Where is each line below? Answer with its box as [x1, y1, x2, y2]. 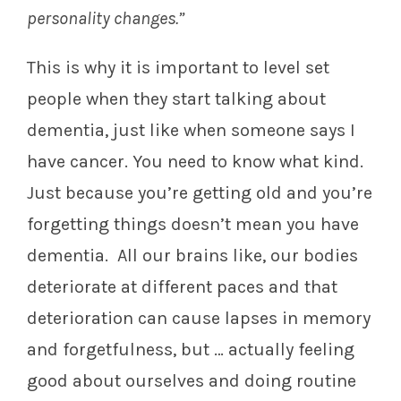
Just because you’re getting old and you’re [27, 183, 372, 204]
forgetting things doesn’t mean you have [27, 214, 359, 235]
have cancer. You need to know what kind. [27, 151, 363, 173]
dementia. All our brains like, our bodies [27, 245, 358, 267]
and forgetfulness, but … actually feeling [27, 339, 354, 361]
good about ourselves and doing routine [27, 371, 356, 392]
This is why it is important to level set [27, 57, 329, 79]
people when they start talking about [27, 89, 326, 110]
